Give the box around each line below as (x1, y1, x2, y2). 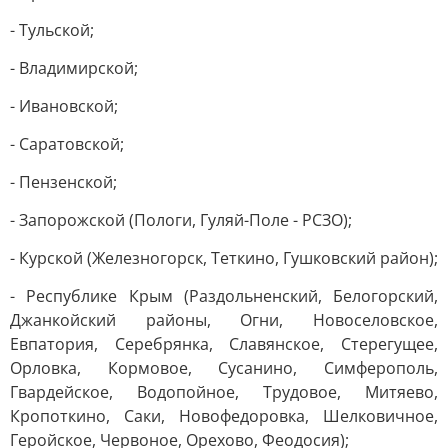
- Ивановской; (10, 95, 118, 117)
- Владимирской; (10, 57, 138, 79)
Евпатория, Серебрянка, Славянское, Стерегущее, (10, 333, 438, 355)
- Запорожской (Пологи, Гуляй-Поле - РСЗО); (10, 209, 352, 231)
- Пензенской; (10, 171, 117, 193)
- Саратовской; (10, 133, 124, 155)
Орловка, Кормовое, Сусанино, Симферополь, (10, 357, 438, 379)
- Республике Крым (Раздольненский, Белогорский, (10, 285, 438, 307)
